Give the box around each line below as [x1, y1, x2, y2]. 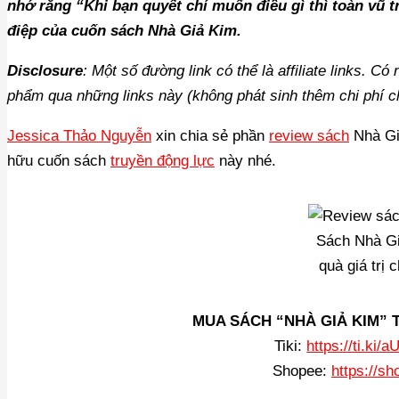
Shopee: [272, 362, 331, 379]
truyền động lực [110, 151, 215, 169]
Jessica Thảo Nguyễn [7, 126, 151, 144]
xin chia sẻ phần [151, 126, 269, 144]
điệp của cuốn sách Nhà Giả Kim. [7, 21, 241, 39]
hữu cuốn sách [7, 151, 110, 169]
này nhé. [215, 151, 276, 169]
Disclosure [7, 61, 83, 79]
